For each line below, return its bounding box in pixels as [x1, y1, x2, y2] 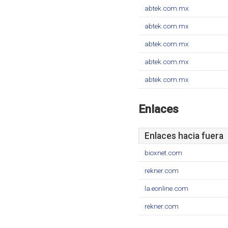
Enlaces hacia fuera [145, 131, 223, 141]
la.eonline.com [145, 184, 188, 192]
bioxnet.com [145, 149, 182, 157]
